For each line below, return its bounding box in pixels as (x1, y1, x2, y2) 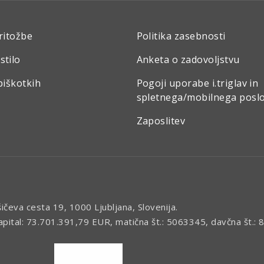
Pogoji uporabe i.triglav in (136, 77, 259, 90)
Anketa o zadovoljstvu (136, 53, 240, 66)
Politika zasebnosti (136, 29, 226, 42)
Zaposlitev (136, 114, 186, 127)
